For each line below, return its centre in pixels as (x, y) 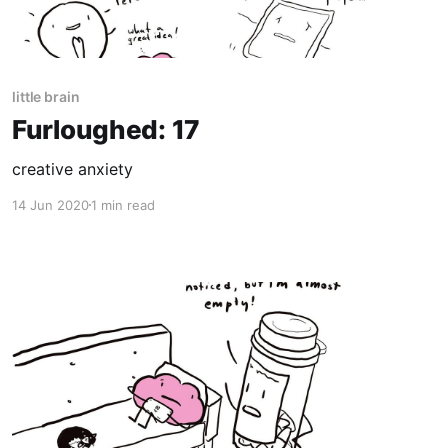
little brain (45, 96)
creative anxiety (72, 168)
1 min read (122, 204)
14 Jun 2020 (50, 204)
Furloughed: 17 (106, 129)
